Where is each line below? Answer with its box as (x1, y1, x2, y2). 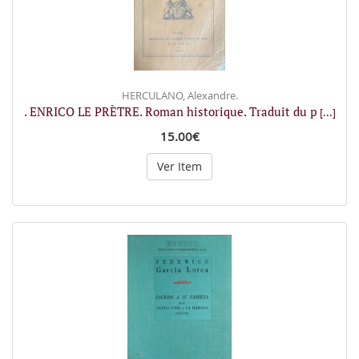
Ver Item (157, 159, 202, 174)
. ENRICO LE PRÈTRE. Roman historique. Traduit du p (23, 103, 320, 119)
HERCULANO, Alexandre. (121, 88, 238, 103)
